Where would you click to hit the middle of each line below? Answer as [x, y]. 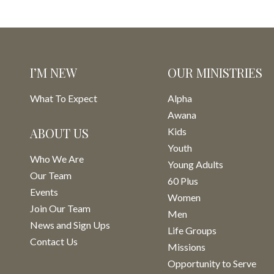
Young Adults [195, 164]
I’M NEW [54, 72]
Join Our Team [60, 208]
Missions [187, 247]
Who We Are [57, 159]
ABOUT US [59, 133]
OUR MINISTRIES [215, 72]
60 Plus [183, 181]
